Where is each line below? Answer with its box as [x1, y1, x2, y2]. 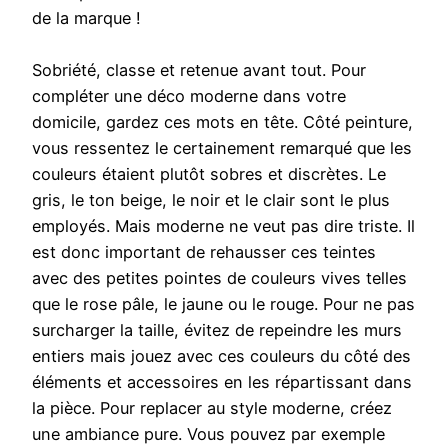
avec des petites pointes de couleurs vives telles [32, 268, 407, 289]
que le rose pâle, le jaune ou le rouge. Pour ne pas [32, 294, 415, 315]
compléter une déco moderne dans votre [32, 86, 346, 107]
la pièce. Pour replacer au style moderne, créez [32, 398, 392, 419]
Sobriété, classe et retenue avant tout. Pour [32, 60, 366, 81]
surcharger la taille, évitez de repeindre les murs [32, 320, 402, 341]
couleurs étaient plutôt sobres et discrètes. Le [32, 164, 386, 185]
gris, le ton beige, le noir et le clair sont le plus [32, 190, 390, 211]
